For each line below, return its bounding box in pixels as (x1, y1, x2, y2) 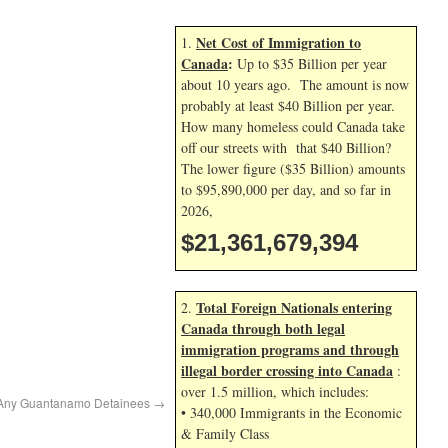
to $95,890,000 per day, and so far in (181, 180, 391, 199)
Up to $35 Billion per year (233, 54, 387, 73)
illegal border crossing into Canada (181, 360, 393, 381)
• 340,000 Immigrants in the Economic (181, 403, 402, 422)
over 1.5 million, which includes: (181, 382, 369, 401)
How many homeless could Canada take (181, 117, 405, 136)
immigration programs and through (181, 339, 399, 360)
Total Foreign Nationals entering (196, 297, 392, 318)
